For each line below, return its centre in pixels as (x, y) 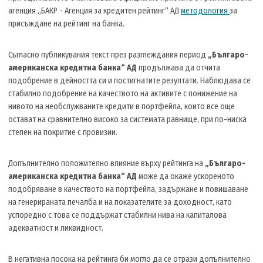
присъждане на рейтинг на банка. (66, 23)
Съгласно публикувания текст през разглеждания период (108, 55)
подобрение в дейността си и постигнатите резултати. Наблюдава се (129, 80)
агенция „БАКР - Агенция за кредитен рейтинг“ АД (95, 11)
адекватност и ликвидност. (56, 228)
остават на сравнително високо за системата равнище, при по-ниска (127, 119)
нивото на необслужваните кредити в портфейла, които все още (122, 106)
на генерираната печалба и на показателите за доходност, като (120, 202)
